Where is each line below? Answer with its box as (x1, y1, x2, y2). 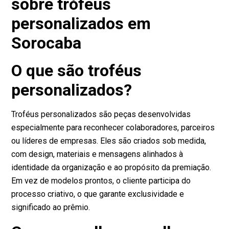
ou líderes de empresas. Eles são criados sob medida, (11, 136, 207, 146)
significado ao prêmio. (11, 202, 90, 213)
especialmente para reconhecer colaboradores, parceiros (11, 123, 215, 133)
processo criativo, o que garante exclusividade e (11, 189, 185, 199)
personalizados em (11, 14, 151, 34)
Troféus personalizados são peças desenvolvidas (11, 109, 191, 120)
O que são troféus (11, 61, 142, 81)
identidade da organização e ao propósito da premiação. (11, 163, 212, 173)
